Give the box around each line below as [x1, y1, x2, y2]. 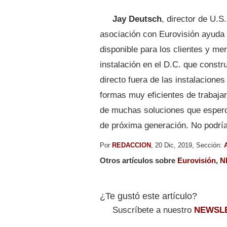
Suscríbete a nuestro [112, 205, 194, 215]
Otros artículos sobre [100, 156, 177, 165]
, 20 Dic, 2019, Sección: [151, 141, 224, 149]
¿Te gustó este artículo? [100, 191, 197, 201]
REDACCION [112, 141, 151, 149]
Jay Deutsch [112, 14, 162, 24]
